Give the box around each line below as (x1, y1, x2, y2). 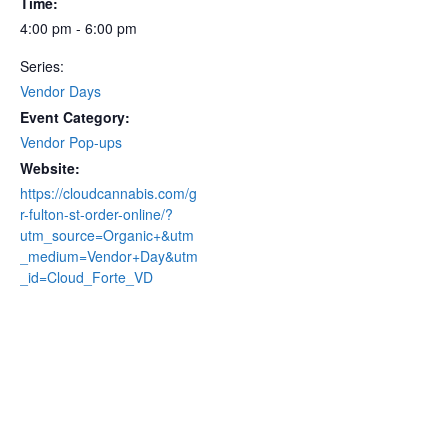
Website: (20, 158, 80, 178)
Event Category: (20, 107, 130, 127)
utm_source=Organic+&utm (20, 225, 194, 245)
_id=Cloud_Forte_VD (20, 267, 153, 287)
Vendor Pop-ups (20, 132, 122, 152)
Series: (20, 56, 64, 76)
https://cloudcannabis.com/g (20, 183, 197, 203)
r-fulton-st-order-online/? (20, 204, 173, 224)
